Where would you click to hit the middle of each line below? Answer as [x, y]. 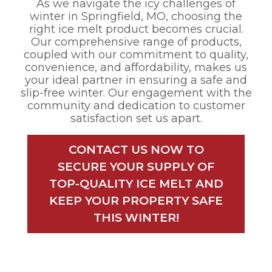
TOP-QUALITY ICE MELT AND [136, 184]
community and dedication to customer [136, 106]
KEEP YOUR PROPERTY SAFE [136, 201]
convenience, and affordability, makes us [136, 68]
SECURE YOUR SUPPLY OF [136, 167]
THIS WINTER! [136, 218]
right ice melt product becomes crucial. [136, 29]
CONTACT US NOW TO [136, 150]
